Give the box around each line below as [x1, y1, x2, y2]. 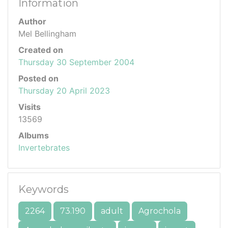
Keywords [18, 183, 69, 196]
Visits [18, 102, 41, 112]
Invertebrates [18, 142, 70, 153]
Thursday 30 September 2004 [18, 57, 134, 68]
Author [18, 16, 46, 27]
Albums [18, 130, 49, 141]
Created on [18, 45, 63, 55]
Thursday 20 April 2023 [18, 85, 110, 96]
